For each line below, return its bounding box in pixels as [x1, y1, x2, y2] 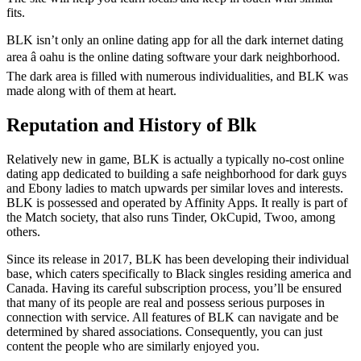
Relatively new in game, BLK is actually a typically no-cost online [6, 151, 344, 166]
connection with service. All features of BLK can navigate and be [6, 309, 338, 324]
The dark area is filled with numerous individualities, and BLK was [6, 68, 348, 83]
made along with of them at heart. [6, 83, 176, 98]
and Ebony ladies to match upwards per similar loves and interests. [6, 180, 343, 195]
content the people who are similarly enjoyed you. [6, 338, 259, 353]
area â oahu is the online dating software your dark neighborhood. [6, 49, 340, 64]
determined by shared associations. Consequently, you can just [6, 324, 322, 338]
